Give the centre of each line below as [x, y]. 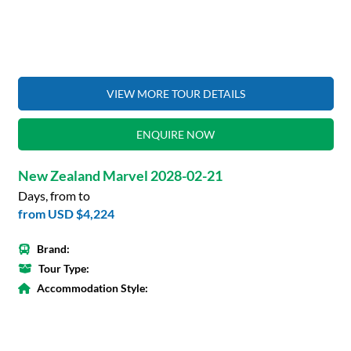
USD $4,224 [81, 213]
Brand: [53, 248]
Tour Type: [63, 268]
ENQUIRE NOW [175, 134]
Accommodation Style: [92, 288]
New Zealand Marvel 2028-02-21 [120, 175]
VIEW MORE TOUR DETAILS [175, 93]
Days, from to [54, 195]
